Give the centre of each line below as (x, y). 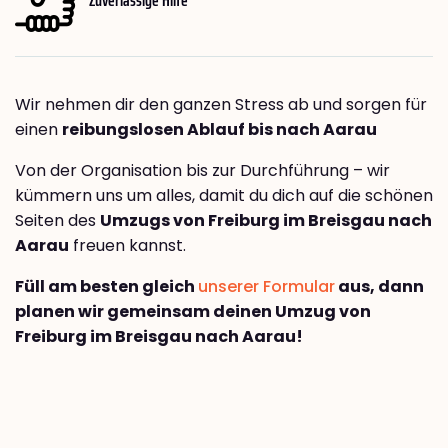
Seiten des (57, 221)
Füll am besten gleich (106, 287)
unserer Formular (266, 287)
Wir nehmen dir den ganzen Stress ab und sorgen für (221, 105)
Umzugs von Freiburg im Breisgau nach (266, 221)
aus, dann (379, 287)
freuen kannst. (127, 246)
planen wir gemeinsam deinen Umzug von (193, 312)
